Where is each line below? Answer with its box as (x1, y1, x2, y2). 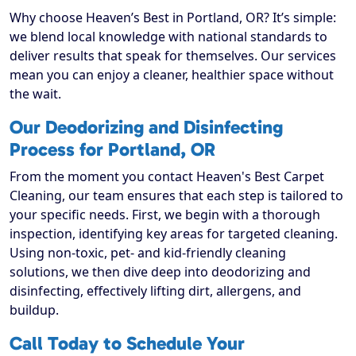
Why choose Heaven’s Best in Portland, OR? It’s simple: (10, 9, 336, 27)
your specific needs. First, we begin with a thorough (10, 206, 320, 224)
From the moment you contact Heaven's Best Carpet (10, 168, 324, 186)
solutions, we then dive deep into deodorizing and (10, 263, 311, 281)
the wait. (10, 85, 61, 103)
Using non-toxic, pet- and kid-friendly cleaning (10, 244, 286, 262)
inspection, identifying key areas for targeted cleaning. (10, 225, 338, 243)
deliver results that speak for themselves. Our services (10, 47, 336, 65)
